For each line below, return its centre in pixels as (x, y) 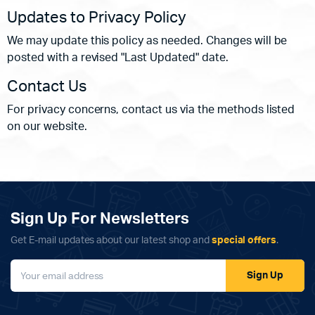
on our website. (47, 127)
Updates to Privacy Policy (97, 18)
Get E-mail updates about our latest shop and (111, 240)
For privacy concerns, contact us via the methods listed (151, 110)
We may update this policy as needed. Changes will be (147, 41)
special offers (244, 240)
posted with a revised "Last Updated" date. (118, 58)
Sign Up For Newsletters (100, 219)
